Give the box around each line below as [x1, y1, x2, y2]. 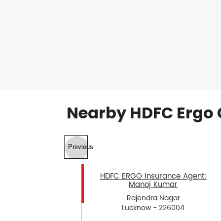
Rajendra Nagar [126, 192, 180, 204]
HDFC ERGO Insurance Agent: [100, 170, 207, 183]
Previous [68, 143, 93, 151]
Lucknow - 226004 [122, 202, 184, 214]
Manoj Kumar [129, 178, 178, 191]
